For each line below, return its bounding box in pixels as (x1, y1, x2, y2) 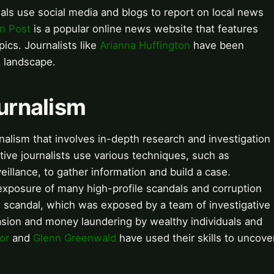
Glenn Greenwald (33, 232, 116, 245)
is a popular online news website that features (31, 23, 258, 35)
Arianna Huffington (100, 39, 190, 52)
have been (190, 39, 244, 52)
